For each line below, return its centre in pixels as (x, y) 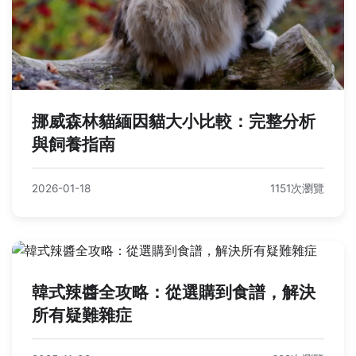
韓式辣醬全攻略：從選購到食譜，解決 (174, 292)
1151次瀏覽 (297, 188)
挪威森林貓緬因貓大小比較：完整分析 (174, 121)
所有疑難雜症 (82, 315)
